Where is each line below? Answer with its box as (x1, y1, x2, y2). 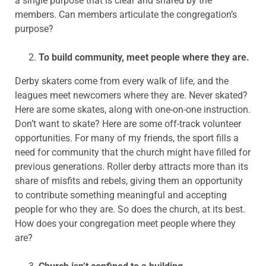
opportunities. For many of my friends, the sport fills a (15, 132, 239, 144)
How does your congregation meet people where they (15, 217, 236, 229)
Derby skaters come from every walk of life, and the (15, 75, 229, 87)
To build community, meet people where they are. (39, 51, 249, 63)
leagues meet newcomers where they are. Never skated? (15, 89, 248, 101)
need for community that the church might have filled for (15, 146, 251, 158)
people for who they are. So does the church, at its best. (15, 203, 245, 215)
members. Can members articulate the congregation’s (15, 8, 237, 20)
